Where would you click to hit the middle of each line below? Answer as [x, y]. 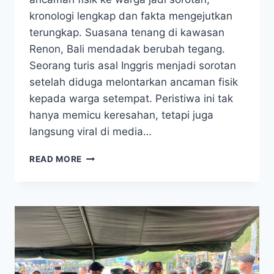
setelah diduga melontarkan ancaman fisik [134, 82]
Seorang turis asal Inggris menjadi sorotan [133, 66]
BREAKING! [106, 156]
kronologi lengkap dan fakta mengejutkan [131, 16]
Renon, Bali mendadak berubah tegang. [127, 49]
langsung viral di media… [91, 132]
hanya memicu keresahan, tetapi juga [121, 115]
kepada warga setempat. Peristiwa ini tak [131, 99]
